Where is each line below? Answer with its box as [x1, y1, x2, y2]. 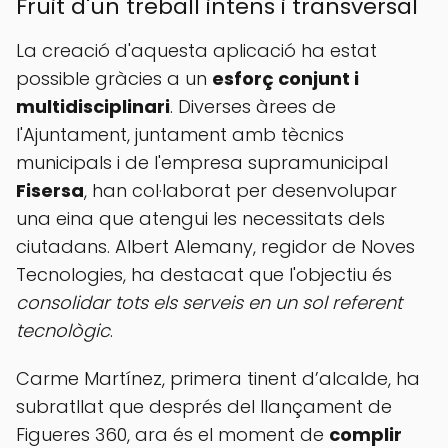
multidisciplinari [16, 94, 170, 119]
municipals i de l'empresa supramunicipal [16, 150, 388, 175]
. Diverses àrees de [170, 94, 336, 119]
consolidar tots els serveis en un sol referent [16, 290, 402, 315]
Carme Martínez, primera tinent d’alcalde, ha [16, 366, 420, 391]
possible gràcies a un [16, 66, 212, 91]
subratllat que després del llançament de [16, 394, 392, 419]
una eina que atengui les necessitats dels [16, 206, 385, 231]
